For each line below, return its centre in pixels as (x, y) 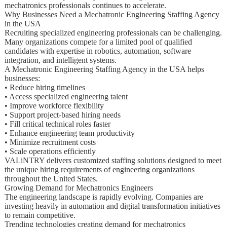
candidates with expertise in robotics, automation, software (98, 51)
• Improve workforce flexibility (54, 105)
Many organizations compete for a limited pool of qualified (98, 42)
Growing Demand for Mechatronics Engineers (79, 187)
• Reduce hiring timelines (45, 87)
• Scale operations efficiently (50, 151)
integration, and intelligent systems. (60, 60)
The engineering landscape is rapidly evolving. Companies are (104, 197)
